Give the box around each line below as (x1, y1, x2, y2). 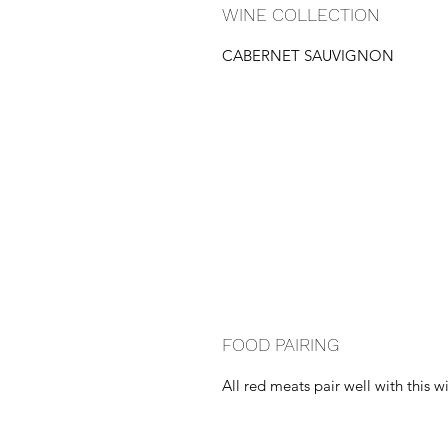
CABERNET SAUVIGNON (222, 45, 394, 65)
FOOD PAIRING (222, 333, 339, 355)
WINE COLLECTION (222, 3, 380, 25)
